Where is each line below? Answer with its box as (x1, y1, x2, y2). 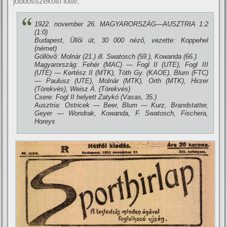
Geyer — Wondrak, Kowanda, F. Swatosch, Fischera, (34, 109, 208, 117)
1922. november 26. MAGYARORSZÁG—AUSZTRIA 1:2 (34, 20, 208, 28)
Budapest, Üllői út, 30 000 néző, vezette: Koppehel (34, 36, 208, 44)
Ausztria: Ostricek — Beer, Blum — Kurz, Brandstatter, (34, 101, 208, 109)
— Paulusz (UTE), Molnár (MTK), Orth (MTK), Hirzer (34, 77, 208, 85)
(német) (34, 45, 57, 52)
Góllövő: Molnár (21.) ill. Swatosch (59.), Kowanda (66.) (34, 53, 197, 60)
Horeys (34, 118, 56, 125)
